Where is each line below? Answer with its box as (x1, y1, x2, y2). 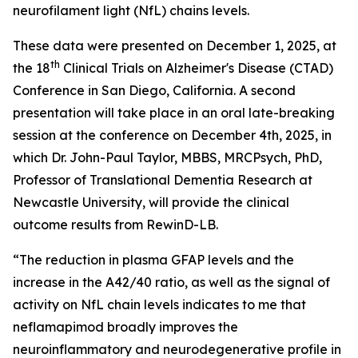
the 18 (13, 60, 50, 76)
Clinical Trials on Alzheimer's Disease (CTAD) (60, 60, 333, 76)
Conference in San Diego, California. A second (13, 82, 296, 98)
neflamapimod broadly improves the (13, 319, 238, 335)
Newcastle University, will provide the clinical (13, 194, 289, 210)
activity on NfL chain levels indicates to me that (13, 296, 306, 312)
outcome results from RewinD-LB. (13, 217, 218, 233)
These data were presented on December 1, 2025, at (13, 38, 336, 54)
